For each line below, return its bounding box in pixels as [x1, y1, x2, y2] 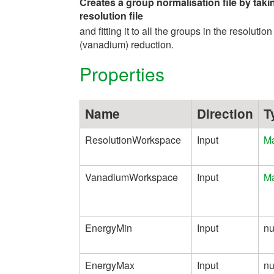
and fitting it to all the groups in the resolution [80, 24, 272, 38]
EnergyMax [85, 257, 135, 272]
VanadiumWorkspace [85, 169, 178, 184]
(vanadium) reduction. [80, 37, 174, 51]
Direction [197, 104, 253, 122]
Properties [80, 61, 165, 87]
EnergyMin [85, 220, 132, 235]
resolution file [80, 9, 143, 23]
